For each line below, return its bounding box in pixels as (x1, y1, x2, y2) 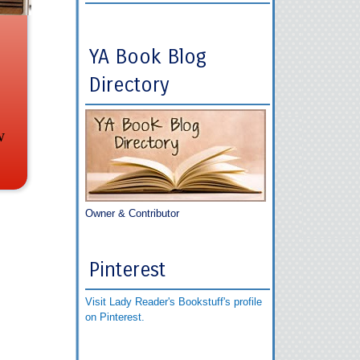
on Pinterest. (85, 311, 145, 323)
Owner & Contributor (85, 207, 179, 219)
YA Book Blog (89, 45, 207, 69)
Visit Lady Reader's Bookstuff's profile (85, 296, 262, 308)
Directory (89, 73, 169, 97)
